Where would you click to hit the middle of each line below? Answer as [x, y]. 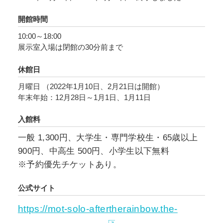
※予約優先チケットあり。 [69, 165]
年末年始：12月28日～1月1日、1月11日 [84, 97]
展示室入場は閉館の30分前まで [70, 47]
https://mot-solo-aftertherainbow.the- [98, 209]
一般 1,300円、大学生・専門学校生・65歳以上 [108, 138]
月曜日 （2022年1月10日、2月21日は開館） [91, 86]
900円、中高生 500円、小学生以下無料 [93, 151]
